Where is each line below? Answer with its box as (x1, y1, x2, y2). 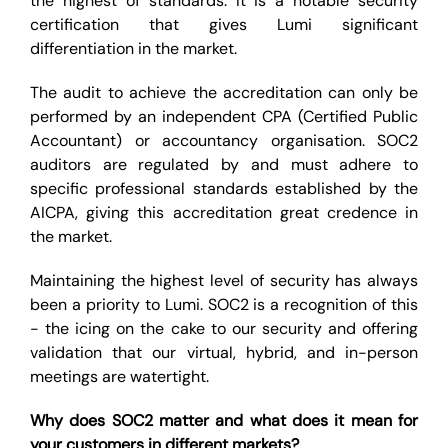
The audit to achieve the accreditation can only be (30, 82, 418, 103)
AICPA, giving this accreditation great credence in (30, 202, 418, 223)
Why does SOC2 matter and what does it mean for (30, 410, 418, 431)
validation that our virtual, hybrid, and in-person (30, 342, 418, 363)
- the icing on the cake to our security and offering (30, 318, 418, 339)
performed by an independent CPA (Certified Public (30, 106, 418, 127)
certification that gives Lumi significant (30, 14, 418, 35)
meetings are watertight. (30, 366, 209, 387)
